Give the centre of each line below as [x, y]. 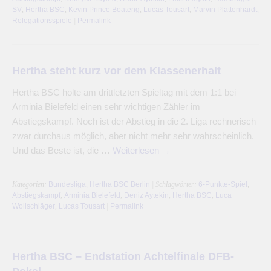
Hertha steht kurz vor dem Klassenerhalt [116, 70]
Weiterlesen [137, 150]
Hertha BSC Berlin [120, 184]
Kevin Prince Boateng [104, 9]
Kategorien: [30, 184]
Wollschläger [34, 206]
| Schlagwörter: [174, 184]
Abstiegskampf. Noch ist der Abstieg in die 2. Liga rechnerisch [134, 121]
